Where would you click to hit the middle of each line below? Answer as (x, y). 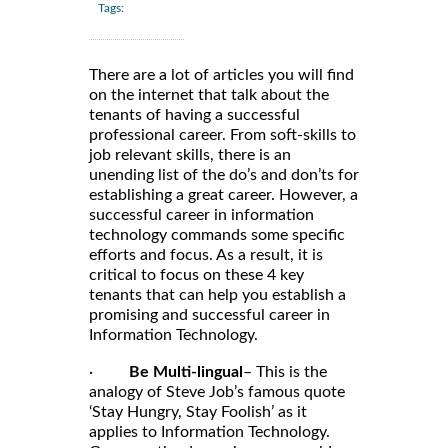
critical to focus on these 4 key (196, 274)
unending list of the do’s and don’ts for (224, 174)
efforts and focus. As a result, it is (206, 254)
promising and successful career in (209, 314)
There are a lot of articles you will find (221, 74)
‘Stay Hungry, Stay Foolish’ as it (198, 411)
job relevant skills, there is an (190, 154)
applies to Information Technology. (209, 431)
